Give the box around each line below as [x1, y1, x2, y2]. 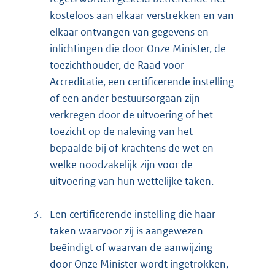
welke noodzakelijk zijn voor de [50, 158, 193, 172]
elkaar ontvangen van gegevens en [50, 25, 209, 39]
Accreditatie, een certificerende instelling [50, 75, 234, 89]
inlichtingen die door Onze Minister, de [50, 42, 226, 56]
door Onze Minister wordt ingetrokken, [50, 257, 228, 271]
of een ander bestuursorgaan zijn [50, 91, 200, 106]
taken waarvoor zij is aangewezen [50, 224, 203, 238]
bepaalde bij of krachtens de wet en [50, 141, 214, 155]
